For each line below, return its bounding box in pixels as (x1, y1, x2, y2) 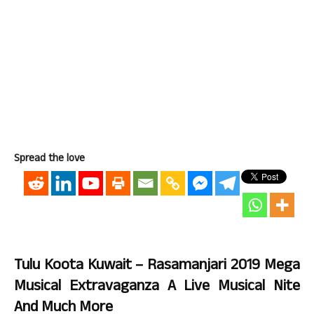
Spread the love (14, 151, 85, 168)
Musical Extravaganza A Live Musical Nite (14, 275, 300, 300)
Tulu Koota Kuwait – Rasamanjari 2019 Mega (14, 254, 300, 279)
